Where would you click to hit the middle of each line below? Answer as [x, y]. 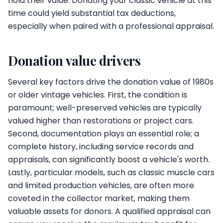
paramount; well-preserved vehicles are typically [105, 108]
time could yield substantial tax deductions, [92, 13]
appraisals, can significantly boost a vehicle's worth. [109, 160]
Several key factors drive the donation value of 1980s [111, 82]
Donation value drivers [74, 60]
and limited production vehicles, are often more [101, 185]
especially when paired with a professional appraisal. [111, 26]
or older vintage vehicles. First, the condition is [98, 95]
